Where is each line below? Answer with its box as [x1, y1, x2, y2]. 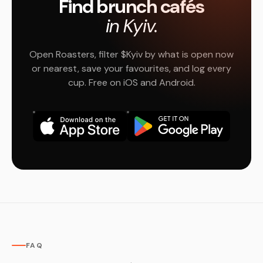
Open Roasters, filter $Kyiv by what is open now [29, 48, 234, 60]
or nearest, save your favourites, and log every [32, 62, 231, 75]
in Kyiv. [106, 14, 157, 38]
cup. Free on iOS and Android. [68, 76, 195, 89]
